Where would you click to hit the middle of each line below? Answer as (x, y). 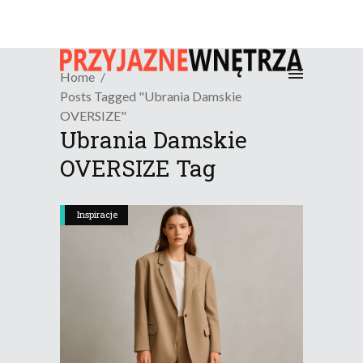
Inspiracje (97, 214)
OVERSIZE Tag (138, 169)
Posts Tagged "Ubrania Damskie (151, 96)
